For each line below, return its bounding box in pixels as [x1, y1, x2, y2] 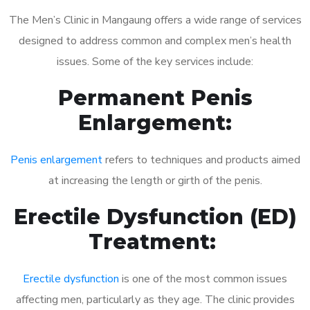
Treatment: [88, 228, 222, 255]
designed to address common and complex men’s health [19, 33, 291, 48]
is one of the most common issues [119, 271, 287, 286]
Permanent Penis [57, 84, 253, 111]
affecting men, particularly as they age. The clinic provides [15, 291, 295, 307]
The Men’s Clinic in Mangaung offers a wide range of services [8, 12, 302, 28]
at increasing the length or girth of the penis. [48, 172, 262, 188]
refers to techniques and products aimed [102, 152, 300, 167]
